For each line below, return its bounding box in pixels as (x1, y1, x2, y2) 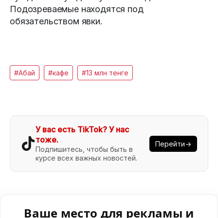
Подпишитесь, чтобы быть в (36, 145, 133, 154)
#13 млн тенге (82, 69, 128, 77)
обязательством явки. (10, 16, 103, 27)
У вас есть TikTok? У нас (36, 125, 129, 135)
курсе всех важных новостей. (36, 154, 137, 163)
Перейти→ (155, 139, 191, 148)
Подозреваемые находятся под (10, 4, 144, 15)
